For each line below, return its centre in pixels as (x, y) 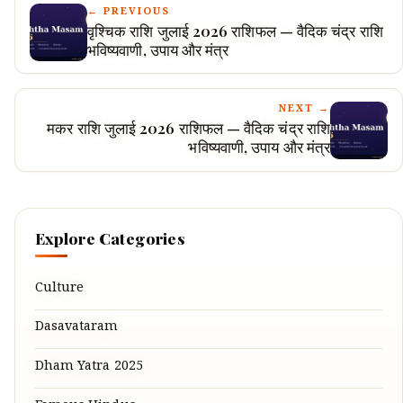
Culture (59, 289)
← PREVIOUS (129, 13)
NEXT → (304, 110)
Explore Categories (110, 237)
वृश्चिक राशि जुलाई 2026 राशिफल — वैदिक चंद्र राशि (235, 31)
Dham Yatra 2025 (89, 368)
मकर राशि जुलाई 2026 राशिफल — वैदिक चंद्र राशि (188, 127)
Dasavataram (76, 329)
